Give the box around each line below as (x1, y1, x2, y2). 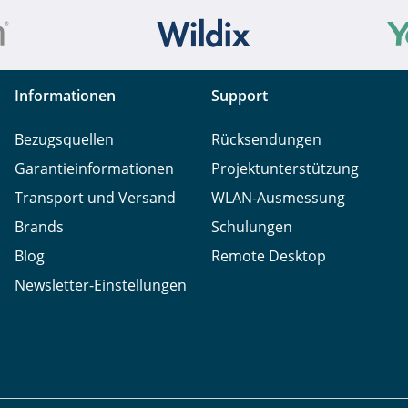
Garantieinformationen (15, 158, 174, 178)
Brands (15, 216, 64, 237)
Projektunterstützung (211, 158, 359, 178)
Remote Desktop (211, 245, 326, 266)
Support (211, 85, 268, 106)
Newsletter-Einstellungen (15, 274, 187, 295)
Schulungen (211, 216, 292, 237)
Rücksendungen (211, 128, 321, 149)
